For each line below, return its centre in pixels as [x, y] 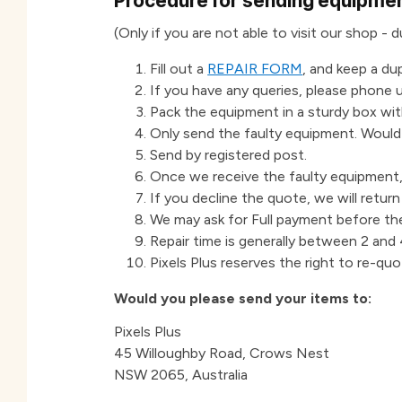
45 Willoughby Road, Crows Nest [222, 354]
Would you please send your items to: [243, 299]
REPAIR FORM [255, 69]
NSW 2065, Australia [181, 375]
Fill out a [179, 69]
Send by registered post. [229, 155]
